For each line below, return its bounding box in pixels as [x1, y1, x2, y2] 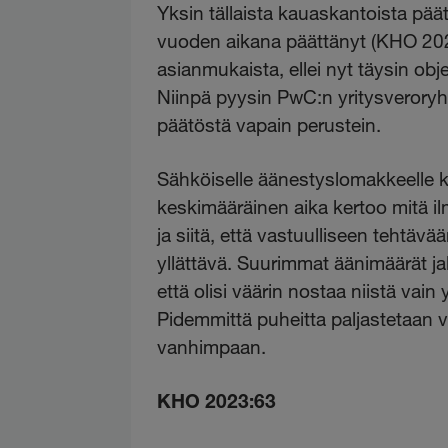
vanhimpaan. [157, 335, 267, 359]
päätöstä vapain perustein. [157, 113, 387, 137]
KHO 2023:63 [157, 389, 277, 413]
